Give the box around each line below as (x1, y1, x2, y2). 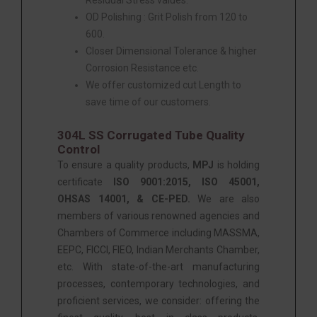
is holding (214, 158, 260, 171)
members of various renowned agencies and (57, 209, 260, 221)
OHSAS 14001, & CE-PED (57, 192, 188, 204)
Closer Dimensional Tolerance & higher (86, 45, 257, 57)
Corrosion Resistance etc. (86, 62, 199, 74)
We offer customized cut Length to (86, 79, 241, 91)
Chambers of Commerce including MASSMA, (57, 226, 260, 238)
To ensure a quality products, (57, 158, 193, 171)
